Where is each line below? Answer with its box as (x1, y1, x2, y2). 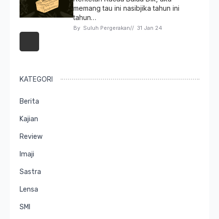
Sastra (20, 168, 41, 176)
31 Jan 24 (137, 24, 163, 31)
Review (20, 132, 43, 141)
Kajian (20, 115, 38, 123)
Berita (20, 97, 39, 106)
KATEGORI (20, 75, 53, 83)
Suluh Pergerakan (83, 24, 131, 31)
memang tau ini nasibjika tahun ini (73, 4, 180, 12)
